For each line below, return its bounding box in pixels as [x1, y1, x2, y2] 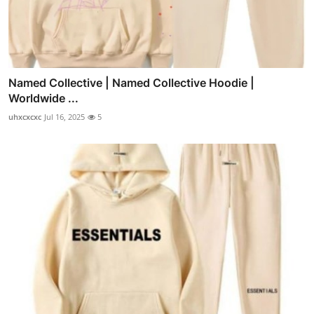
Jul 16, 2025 [44, 111, 85, 123]
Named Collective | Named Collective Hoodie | [8, 76, 254, 90]
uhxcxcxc [8, 111, 41, 123]
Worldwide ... [8, 91, 78, 106]
